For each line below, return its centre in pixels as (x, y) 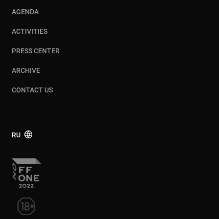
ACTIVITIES (30, 31)
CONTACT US (32, 90)
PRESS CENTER (36, 51)
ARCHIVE (26, 70)
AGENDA (25, 12)
